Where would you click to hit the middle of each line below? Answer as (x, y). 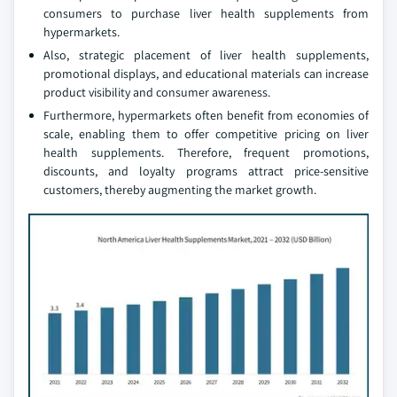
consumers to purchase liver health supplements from (206, 14)
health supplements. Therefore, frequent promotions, (206, 153)
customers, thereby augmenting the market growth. (180, 190)
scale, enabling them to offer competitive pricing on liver (206, 134)
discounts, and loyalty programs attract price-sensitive (206, 171)
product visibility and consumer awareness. (157, 93)
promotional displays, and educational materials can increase (206, 74)
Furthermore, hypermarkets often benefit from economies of (206, 116)
